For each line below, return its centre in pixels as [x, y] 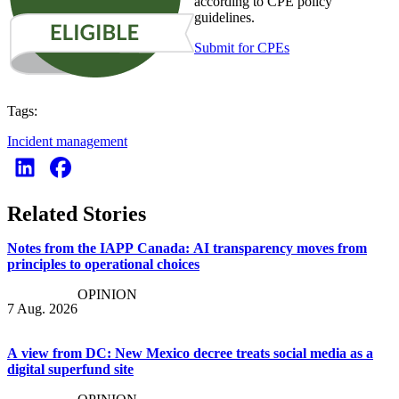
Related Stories [77, 214]
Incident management [67, 141]
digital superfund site [70, 370]
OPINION [107, 295]
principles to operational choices [103, 265]
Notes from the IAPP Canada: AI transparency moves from [187, 248]
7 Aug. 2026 [42, 309]
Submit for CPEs [242, 47]
